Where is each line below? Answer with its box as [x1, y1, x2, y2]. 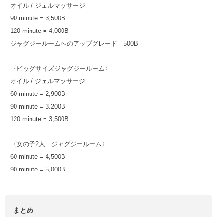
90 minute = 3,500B [10, 14, 65, 22]
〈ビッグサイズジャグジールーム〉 [10, 64, 111, 72]
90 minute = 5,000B [10, 165, 65, 173]
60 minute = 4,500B [10, 153, 65, 160]
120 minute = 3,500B [10, 115, 69, 123]
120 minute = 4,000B [10, 27, 69, 34]
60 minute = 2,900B [10, 90, 65, 97]
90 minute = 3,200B [10, 102, 65, 110]
